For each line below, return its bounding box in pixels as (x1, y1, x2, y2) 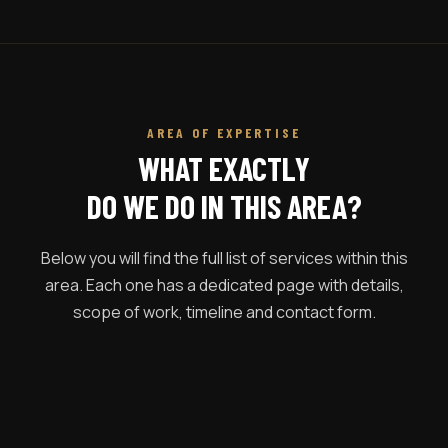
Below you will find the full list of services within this (40, 246, 408, 269)
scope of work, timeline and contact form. (72, 300, 376, 323)
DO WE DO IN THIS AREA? (86, 186, 362, 225)
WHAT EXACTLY (138, 148, 310, 187)
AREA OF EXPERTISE (147, 123, 301, 141)
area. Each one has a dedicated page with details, (44, 273, 404, 296)
